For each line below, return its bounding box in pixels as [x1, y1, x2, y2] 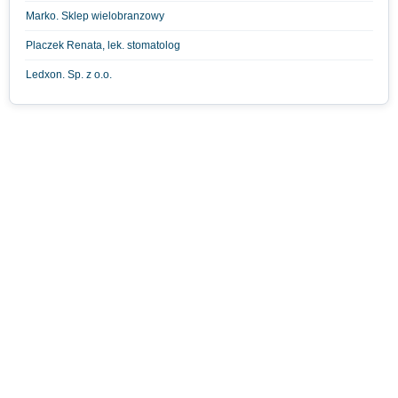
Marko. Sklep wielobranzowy [26, 9, 164, 22]
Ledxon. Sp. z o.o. [26, 68, 112, 81]
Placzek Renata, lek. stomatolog [26, 38, 180, 52]
